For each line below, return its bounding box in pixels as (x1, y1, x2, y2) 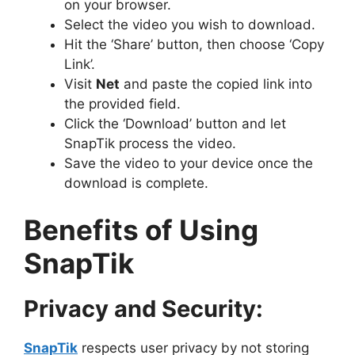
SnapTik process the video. (64, 135, 236, 151)
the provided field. (64, 95, 181, 112)
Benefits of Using (24, 213, 258, 247)
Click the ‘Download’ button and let (64, 115, 286, 132)
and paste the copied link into (120, 75, 312, 92)
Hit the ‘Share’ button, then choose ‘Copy (64, 36, 324, 52)
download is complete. (64, 174, 208, 191)
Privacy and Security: (24, 295, 263, 323)
